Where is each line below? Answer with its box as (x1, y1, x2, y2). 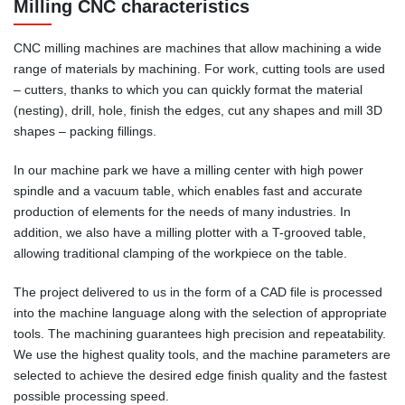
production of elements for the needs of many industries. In (14, 203, 351, 219)
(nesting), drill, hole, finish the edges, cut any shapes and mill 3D (14, 103, 382, 118)
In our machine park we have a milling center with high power (14, 162, 363, 177)
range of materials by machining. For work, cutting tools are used (14, 61, 385, 77)
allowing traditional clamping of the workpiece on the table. (14, 245, 347, 260)
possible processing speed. (14, 388, 169, 403)
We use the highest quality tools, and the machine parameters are (14, 346, 391, 362)
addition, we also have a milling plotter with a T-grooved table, (14, 224, 366, 240)
